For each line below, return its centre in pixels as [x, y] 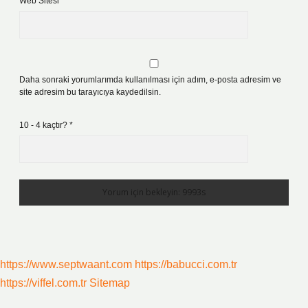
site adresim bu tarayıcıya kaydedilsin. [90, 92]
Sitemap [110, 283]
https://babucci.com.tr [186, 264]
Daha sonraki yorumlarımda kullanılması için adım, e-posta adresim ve [150, 80]
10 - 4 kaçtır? [44, 125]
